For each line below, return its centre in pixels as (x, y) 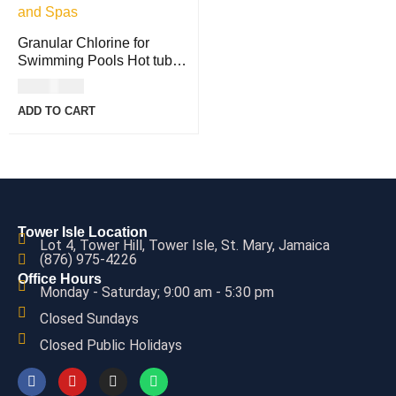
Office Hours (60, 279)
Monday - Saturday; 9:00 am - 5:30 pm (157, 292)
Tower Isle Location (83, 232)
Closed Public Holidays (111, 345)
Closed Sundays (89, 319)
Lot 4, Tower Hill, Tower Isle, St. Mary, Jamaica (185, 245)
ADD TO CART (57, 111)
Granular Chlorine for (84, 43)
